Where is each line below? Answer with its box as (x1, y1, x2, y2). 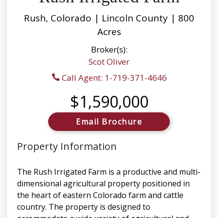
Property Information (17, 140, 117, 153)
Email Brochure (76, 116, 142, 127)
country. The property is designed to (17, 201, 150, 213)
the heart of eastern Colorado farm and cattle (17, 190, 183, 201)
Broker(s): (91, 44, 127, 55)
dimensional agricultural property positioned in (17, 178, 190, 189)
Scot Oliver (89, 56, 129, 68)
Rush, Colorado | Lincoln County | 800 (24, 12, 194, 25)
